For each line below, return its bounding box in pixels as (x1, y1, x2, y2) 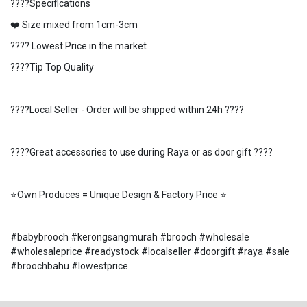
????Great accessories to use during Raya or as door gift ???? (10, 147, 273, 158)
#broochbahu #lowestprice (10, 260, 128, 271)
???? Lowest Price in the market (10, 40, 147, 51)
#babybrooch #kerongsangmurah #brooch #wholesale (10, 232, 249, 243)
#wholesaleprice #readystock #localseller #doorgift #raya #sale (10, 246, 290, 257)
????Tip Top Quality (10, 62, 94, 73)
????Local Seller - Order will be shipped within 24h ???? (10, 104, 244, 115)
